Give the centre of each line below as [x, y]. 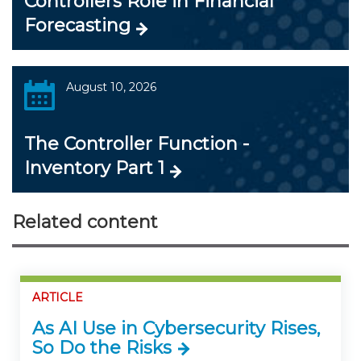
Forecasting [77, 26]
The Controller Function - [137, 144]
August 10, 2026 [111, 87]
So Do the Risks [102, 347]
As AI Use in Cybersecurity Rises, [176, 328]
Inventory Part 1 [94, 168]
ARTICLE [58, 298]
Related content [85, 222]
